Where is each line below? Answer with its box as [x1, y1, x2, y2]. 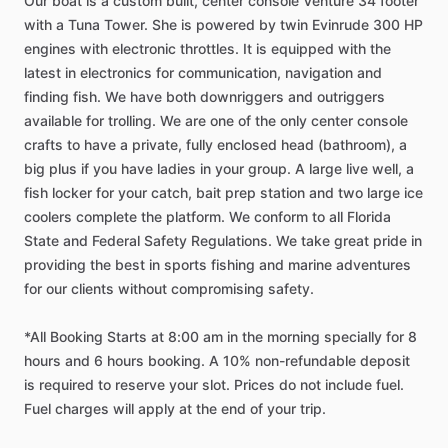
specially [324, 328, 382, 345]
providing [24, 256, 86, 273]
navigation [285, 64, 353, 81]
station [260, 184, 305, 201]
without [118, 280, 167, 297]
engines [24, 40, 76, 57]
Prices [234, 376, 275, 393]
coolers [24, 208, 72, 225]
